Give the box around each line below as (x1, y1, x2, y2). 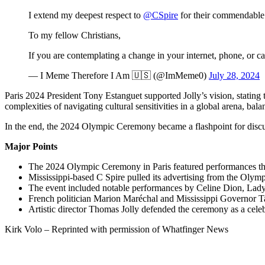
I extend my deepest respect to (28, 9, 143, 20)
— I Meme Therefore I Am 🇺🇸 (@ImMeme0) (28, 70, 209, 80)
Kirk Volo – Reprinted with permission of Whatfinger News (5, 224, 228, 234)
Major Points (5, 141, 57, 151)
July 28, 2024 (209, 70, 260, 80)
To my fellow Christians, (28, 30, 121, 40)
